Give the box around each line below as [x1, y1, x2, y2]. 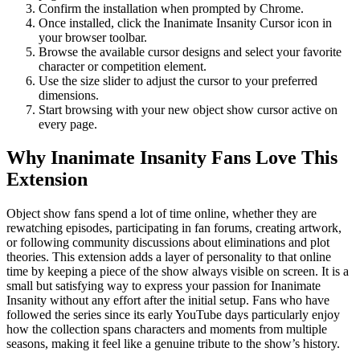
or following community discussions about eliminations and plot [6, 235, 329, 250]
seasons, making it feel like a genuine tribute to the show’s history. [6, 337, 340, 351]
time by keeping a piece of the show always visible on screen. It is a [6, 264, 349, 279]
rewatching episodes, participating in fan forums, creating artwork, [6, 221, 342, 235]
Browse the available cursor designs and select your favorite [39, 44, 342, 59]
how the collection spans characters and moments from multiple [6, 322, 327, 337]
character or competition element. [39, 59, 207, 73]
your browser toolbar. [39, 30, 147, 44]
